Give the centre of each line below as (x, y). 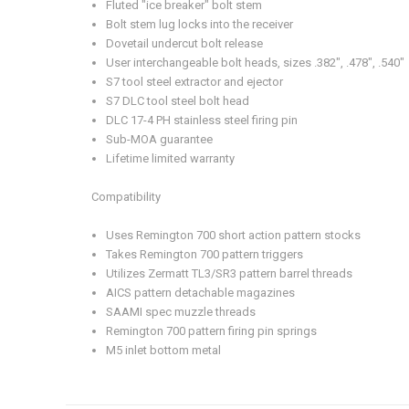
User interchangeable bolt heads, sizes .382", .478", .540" (256, 62)
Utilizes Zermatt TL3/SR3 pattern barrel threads (230, 273)
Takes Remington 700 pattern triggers (205, 254)
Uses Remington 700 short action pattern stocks (234, 235)
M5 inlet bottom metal (164, 350)
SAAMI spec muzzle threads (181, 311)
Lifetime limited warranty (171, 158)
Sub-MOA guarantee (160, 139)
